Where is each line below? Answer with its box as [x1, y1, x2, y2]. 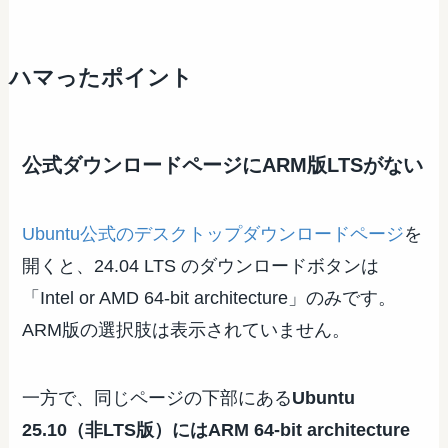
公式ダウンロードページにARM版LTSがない [22, 153, 424, 176]
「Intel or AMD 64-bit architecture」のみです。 [22, 288, 397, 309]
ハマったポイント [8, 65, 193, 90]
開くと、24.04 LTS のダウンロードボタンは [22, 256, 380, 277]
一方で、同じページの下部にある [22, 387, 293, 408]
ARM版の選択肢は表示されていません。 [22, 320, 351, 341]
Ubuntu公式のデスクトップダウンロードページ [22, 224, 405, 245]
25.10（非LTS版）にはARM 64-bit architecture [22, 419, 411, 440]
